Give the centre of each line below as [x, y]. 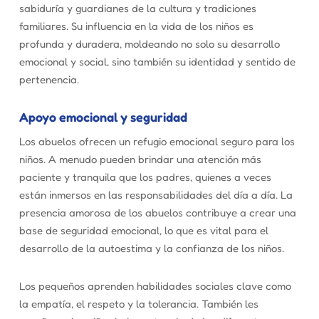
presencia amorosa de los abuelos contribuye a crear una [157, 212]
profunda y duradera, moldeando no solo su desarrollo [149, 43]
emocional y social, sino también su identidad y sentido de [157, 61]
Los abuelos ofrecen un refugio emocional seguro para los [157, 141]
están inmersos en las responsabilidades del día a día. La [156, 194]
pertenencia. [49, 79]
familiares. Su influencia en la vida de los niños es [136, 26]
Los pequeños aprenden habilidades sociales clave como [155, 286]
